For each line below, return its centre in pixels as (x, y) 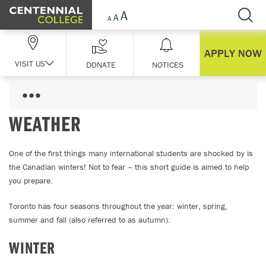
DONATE (101, 65)
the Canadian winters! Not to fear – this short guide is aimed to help (129, 167)
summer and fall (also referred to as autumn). (90, 220)
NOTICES (168, 65)
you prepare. (31, 180)
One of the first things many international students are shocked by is (131, 153)
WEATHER (45, 123)
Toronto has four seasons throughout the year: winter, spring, (118, 206)
